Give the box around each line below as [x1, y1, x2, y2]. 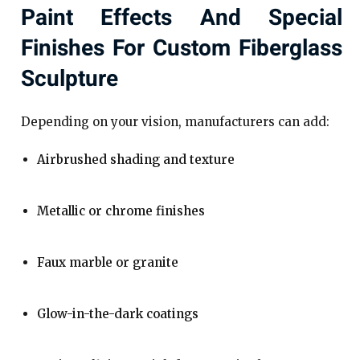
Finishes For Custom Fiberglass [21, 32, 342, 65]
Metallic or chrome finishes [37, 203, 206, 219]
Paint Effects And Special [21, 2, 342, 35]
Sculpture [21, 63, 119, 96]
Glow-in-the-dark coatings [37, 306, 199, 321]
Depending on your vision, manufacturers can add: [21, 114, 330, 129]
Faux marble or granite [37, 255, 179, 270]
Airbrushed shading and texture [37, 152, 235, 167]
